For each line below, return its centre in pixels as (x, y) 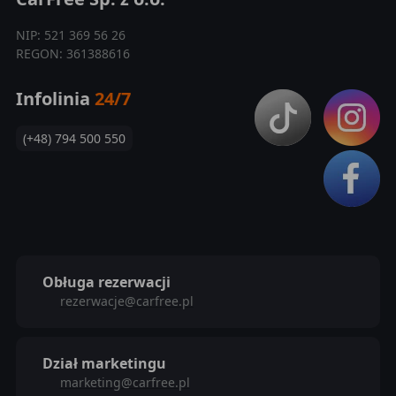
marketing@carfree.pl (125, 382)
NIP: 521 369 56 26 (70, 35)
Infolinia (55, 99)
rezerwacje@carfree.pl (126, 301)
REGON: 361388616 (72, 53)
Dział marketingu (104, 363)
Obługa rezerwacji (106, 282)
